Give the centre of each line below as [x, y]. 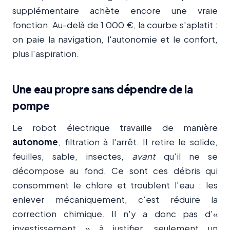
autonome [35, 141]
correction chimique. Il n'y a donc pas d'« [115, 213]
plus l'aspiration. [46, 53]
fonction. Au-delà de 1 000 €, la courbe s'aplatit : [115, 24]
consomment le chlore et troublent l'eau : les [115, 185]
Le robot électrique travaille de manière [115, 127]
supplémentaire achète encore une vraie [115, 10]
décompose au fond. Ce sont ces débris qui [115, 170]
